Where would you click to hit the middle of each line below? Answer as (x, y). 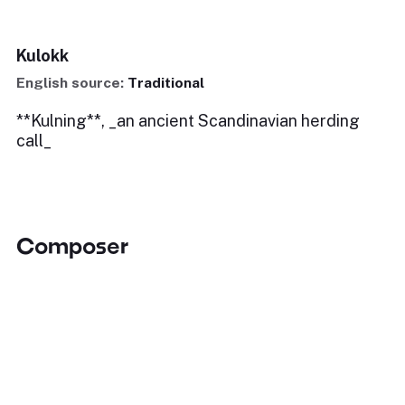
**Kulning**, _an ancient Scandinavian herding (188, 121)
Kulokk (42, 56)
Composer (72, 245)
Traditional (166, 83)
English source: (72, 83)
